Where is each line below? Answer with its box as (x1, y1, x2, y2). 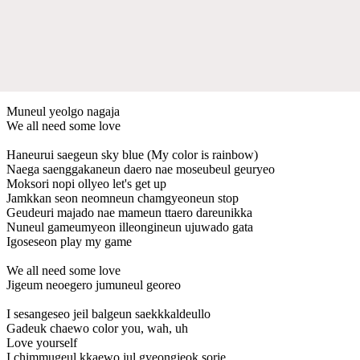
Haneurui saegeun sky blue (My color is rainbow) (6, 147, 258, 162)
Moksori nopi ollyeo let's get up (6, 176, 166, 190)
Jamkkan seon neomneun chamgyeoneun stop (6, 190, 239, 205)
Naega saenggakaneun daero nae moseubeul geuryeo (6, 162, 275, 176)
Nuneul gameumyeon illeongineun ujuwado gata (6, 219, 253, 234)
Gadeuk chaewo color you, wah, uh (6, 321, 188, 335)
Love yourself (6, 335, 77, 350)
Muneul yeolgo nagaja (6, 104, 120, 118)
